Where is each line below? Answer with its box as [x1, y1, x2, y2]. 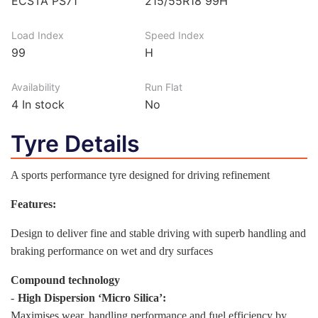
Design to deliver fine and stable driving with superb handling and [11, 227, 306, 239]
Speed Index [145, 29, 205, 41]
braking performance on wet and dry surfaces [11, 245, 213, 257]
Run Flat [145, 81, 183, 93]
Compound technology [11, 274, 120, 286]
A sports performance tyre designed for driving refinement [11, 169, 270, 181]
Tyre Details [11, 130, 140, 158]
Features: [11, 198, 56, 210]
